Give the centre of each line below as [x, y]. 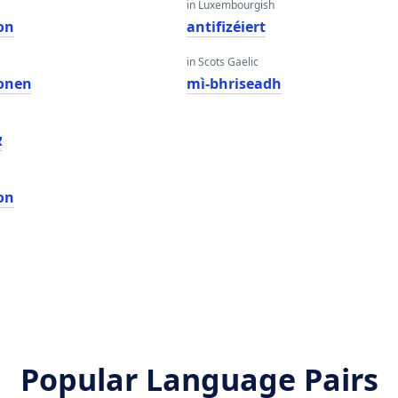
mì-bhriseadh [234, 84]
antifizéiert [226, 27]
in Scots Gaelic [222, 62]
